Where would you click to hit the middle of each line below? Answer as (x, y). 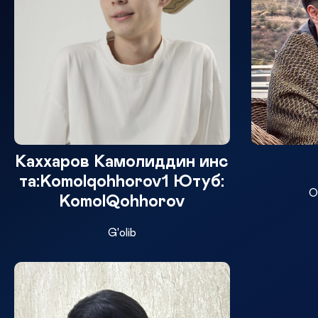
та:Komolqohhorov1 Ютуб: (122, 181)
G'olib (122, 233)
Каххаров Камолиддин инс (122, 161)
